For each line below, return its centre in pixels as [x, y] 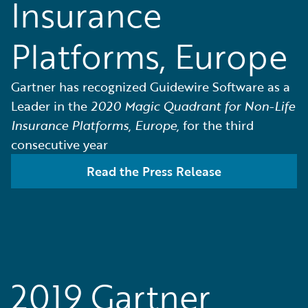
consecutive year [59, 144]
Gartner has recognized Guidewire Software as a [151, 87]
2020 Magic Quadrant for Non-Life [193, 106]
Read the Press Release [154, 171]
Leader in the [51, 106]
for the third [217, 125]
